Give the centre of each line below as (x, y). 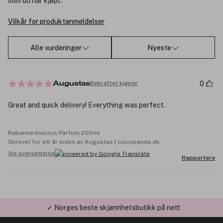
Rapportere (198, 158)
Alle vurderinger (56, 48)
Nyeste (159, 48)
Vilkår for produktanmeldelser (56, 22)
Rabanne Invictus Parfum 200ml (54, 133)
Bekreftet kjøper (114, 83)
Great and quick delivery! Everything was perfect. (87, 105)
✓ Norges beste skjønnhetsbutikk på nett (113, 200)
